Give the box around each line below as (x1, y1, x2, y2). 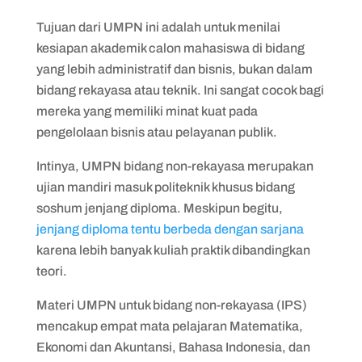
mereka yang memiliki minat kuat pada (36, 103, 258, 118)
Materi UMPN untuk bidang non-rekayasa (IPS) (36, 297, 307, 312)
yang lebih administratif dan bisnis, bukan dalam (36, 61, 313, 76)
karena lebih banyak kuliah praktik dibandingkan (36, 242, 310, 257)
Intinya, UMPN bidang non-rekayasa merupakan (36, 158, 314, 173)
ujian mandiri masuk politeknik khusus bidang (36, 179, 295, 194)
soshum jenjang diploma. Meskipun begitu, (36, 200, 283, 215)
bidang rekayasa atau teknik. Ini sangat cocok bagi (36, 82, 324, 97)
